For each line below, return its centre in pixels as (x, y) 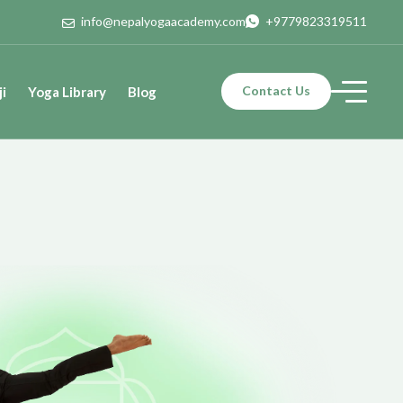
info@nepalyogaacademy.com (163, 21)
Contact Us (276, 91)
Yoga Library (67, 91)
